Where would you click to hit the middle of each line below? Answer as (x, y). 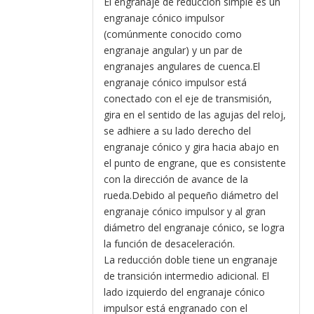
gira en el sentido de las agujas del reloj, (195, 115)
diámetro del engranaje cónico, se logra (194, 227)
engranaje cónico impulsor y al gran (185, 211)
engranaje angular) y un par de (173, 50)
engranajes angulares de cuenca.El (182, 66)
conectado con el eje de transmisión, (188, 98)
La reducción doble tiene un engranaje (191, 260)
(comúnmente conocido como (173, 34)
